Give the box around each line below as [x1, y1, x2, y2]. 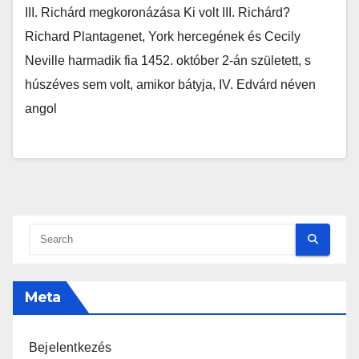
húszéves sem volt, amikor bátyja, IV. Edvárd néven [25, 78, 316, 92]
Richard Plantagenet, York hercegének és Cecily [25, 30, 301, 44]
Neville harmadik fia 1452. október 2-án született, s [25, 54, 311, 68]
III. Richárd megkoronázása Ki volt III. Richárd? [25, 6, 290, 20]
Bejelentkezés [29, 340, 112, 354]
